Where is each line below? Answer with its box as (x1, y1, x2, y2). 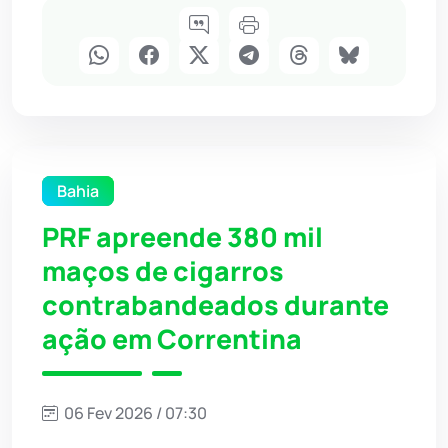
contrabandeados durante (42, 286, 389, 323)
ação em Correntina (42, 320, 302, 357)
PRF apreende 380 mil (42, 218, 323, 255)
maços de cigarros (42, 252, 284, 289)
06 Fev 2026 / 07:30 (61, 401, 207, 424)
